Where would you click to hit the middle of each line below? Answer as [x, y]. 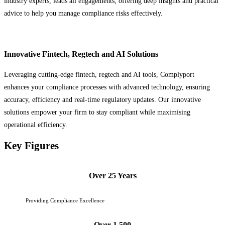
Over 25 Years [113, 176]
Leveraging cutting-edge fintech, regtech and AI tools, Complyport [99, 74]
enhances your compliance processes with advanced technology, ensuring [107, 87]
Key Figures [31, 146]
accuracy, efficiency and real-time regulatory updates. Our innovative [102, 99]
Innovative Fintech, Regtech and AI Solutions [81, 54]
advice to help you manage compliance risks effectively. [83, 14]
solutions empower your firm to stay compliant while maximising [97, 112]
